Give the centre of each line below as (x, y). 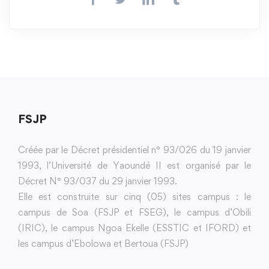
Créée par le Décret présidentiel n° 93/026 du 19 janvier (134, 150)
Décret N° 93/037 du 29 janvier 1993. (98, 181)
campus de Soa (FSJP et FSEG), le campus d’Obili (134, 213)
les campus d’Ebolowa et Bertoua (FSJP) (103, 244)
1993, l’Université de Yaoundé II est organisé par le (134, 166)
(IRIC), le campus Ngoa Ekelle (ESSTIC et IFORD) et (134, 228)
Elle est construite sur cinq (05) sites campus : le (134, 197)
